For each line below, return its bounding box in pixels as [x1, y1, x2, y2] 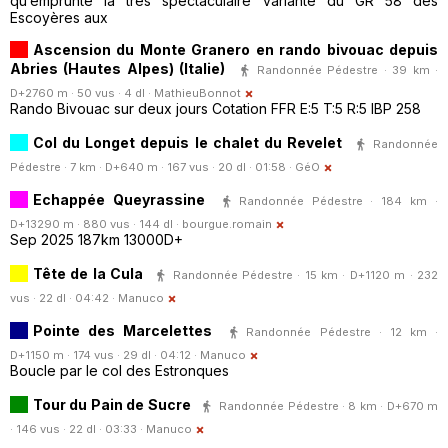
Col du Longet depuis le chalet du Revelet [33, 133, 342, 151]
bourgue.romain [182, 217, 272, 232]
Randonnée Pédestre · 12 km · [246, 324, 438, 339]
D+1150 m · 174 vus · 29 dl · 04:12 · [10, 348, 200, 363]
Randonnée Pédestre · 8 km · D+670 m [219, 398, 439, 413]
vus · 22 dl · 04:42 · [10, 291, 118, 306]
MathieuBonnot [154, 86, 241, 101]
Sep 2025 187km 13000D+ [10, 231, 183, 249]
